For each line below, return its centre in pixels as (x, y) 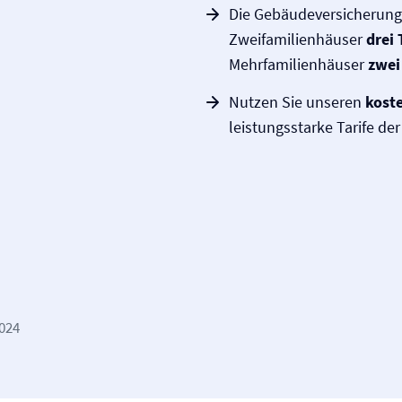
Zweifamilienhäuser (297, 39)
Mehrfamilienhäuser (298, 64)
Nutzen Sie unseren (297, 102)
